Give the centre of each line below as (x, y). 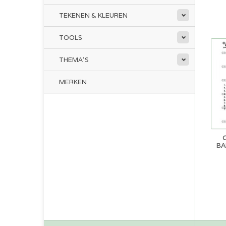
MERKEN (73, 82)
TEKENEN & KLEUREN (93, 15)
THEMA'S (74, 60)
